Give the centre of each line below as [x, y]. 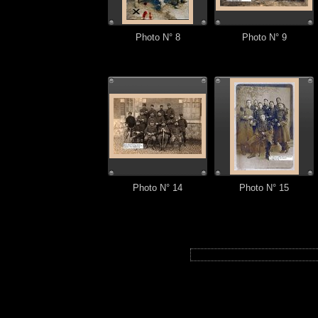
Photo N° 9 [264, 38]
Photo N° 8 [158, 38]
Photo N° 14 [158, 188]
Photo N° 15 [264, 188]
